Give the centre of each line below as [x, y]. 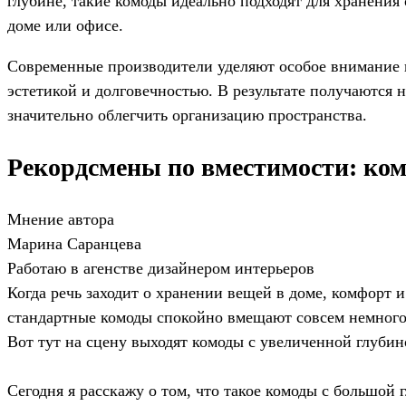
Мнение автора [61, 220]
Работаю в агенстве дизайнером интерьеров [161, 269]
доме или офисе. [65, 25]
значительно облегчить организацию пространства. [187, 115]
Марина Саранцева [74, 244]
